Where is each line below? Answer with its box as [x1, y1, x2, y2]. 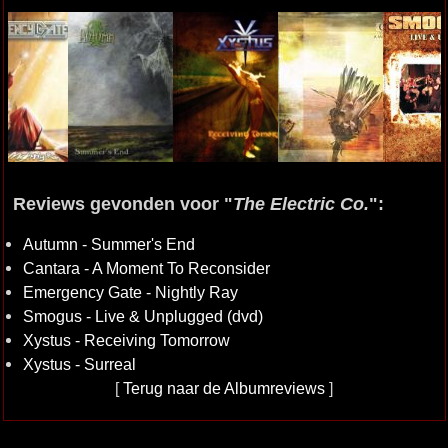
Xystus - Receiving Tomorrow [22, 331, 230, 349]
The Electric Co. [232, 194, 369, 214]
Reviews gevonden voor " [12, 194, 233, 214]
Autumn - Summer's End [22, 235, 195, 253]
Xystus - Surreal [22, 355, 136, 373]
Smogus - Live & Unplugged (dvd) [22, 307, 263, 325]
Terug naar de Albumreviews [123, 379, 325, 397]
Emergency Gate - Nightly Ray [22, 283, 238, 301]
